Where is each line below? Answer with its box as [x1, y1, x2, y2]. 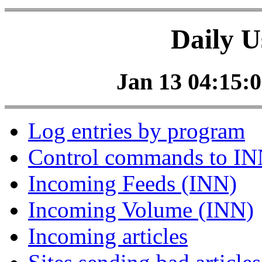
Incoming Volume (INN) [28, 197, 254, 223]
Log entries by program [28, 118, 245, 144]
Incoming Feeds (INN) [28, 171, 237, 196]
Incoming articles [28, 223, 188, 249]
